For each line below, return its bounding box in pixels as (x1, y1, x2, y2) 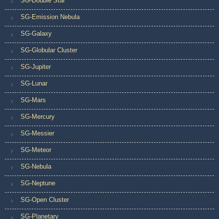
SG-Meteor (21, 146, 51, 154)
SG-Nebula (21, 163, 51, 171)
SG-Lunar (21, 80, 47, 88)
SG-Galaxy (21, 30, 52, 38)
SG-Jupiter (21, 63, 51, 71)
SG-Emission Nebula (21, 13, 80, 21)
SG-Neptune (21, 179, 55, 187)
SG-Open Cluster (21, 196, 69, 204)
